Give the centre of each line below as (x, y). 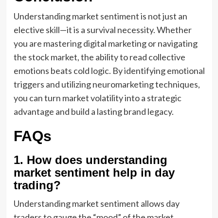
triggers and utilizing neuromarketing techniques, (107, 84)
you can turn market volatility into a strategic (97, 98)
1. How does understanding (90, 160)
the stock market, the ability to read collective (99, 57)
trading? (37, 185)
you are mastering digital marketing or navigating (105, 43)
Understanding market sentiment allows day (96, 203)
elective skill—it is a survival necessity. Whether (102, 30)
